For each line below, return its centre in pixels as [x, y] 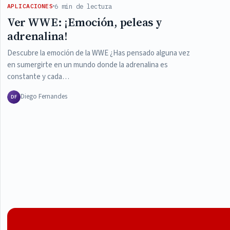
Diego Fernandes [44, 97]
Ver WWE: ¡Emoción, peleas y [84, 23]
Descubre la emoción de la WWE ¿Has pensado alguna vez [98, 53]
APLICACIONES [30, 6]
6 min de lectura [83, 6]
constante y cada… [38, 77]
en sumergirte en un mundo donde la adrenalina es [87, 65]
